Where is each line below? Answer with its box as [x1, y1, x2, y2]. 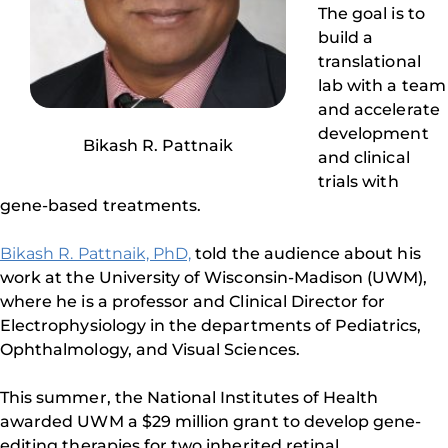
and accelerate [318, 100, 440, 119]
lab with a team [318, 76, 446, 95]
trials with [318, 172, 399, 191]
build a [318, 28, 374, 47]
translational [318, 52, 421, 71]
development [318, 124, 429, 143]
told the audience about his [191, 244, 421, 263]
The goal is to [318, 4, 425, 23]
